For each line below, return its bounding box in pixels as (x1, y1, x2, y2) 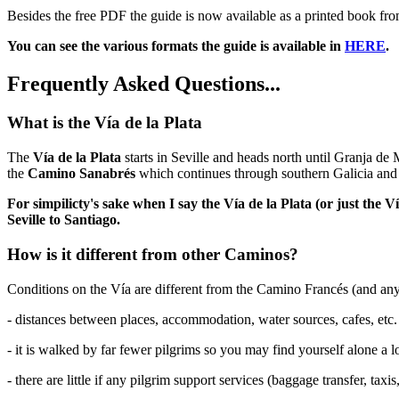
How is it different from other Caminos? (7, 244, 298, 264)
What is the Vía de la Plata (7, 113, 202, 133)
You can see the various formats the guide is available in (7, 37, 345, 53)
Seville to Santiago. (7, 212, 120, 228)
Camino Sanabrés (28, 166, 135, 182)
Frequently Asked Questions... (7, 71, 281, 95)
